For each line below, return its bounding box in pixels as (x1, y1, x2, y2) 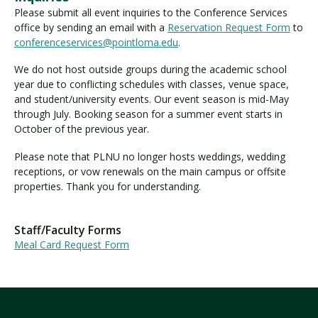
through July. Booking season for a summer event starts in (14, 107, 283, 121)
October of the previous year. (14, 122, 149, 136)
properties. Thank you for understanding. (14, 179, 201, 193)
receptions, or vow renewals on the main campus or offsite (14, 164, 286, 178)
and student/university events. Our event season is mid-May (14, 92, 289, 106)
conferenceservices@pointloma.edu (14, 35, 178, 49)
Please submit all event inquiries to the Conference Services (14, 5, 287, 19)
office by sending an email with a (14, 20, 168, 34)
